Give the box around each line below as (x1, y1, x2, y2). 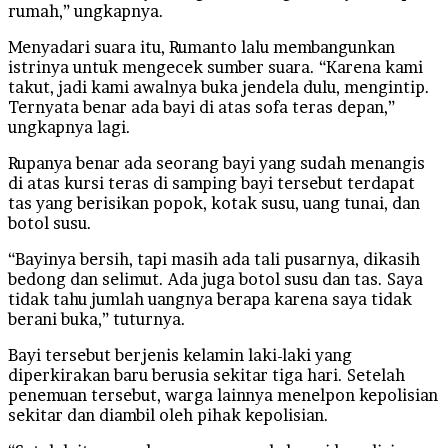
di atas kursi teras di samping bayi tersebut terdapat (8, 172, 415, 193)
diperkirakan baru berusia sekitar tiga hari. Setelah (8, 364, 405, 385)
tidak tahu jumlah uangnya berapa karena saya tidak (8, 288, 412, 309)
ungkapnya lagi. (8, 116, 131, 137)
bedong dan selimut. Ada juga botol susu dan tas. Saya (8, 268, 423, 289)
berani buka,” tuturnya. (8, 308, 186, 329)
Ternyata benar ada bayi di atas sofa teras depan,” (8, 96, 395, 117)
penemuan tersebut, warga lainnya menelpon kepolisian (8, 384, 438, 405)
